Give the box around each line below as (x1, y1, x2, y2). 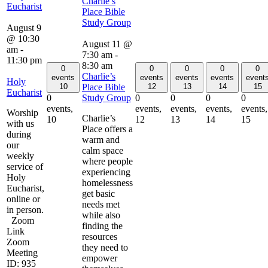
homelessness (82, 177, 133, 188)
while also (82, 209, 120, 220)
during (7, 129, 31, 139)
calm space (82, 145, 123, 156)
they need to (82, 242, 128, 252)
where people (82, 156, 133, 166)
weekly (7, 150, 34, 161)
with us (7, 118, 34, 129)
